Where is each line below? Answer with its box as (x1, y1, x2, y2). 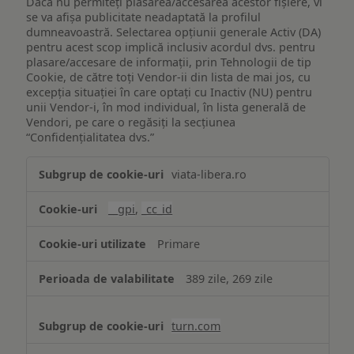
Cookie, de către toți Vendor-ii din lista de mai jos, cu (26, 70, 311, 85)
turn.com (171, 318, 221, 333)
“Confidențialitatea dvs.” (26, 130, 155, 145)
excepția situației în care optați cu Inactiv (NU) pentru (26, 85, 313, 100)
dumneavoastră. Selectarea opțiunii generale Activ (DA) (26, 24, 322, 40)
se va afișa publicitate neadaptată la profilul (26, 9, 262, 25)
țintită (26, 173, 62, 191)
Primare (157, 235, 201, 251)
